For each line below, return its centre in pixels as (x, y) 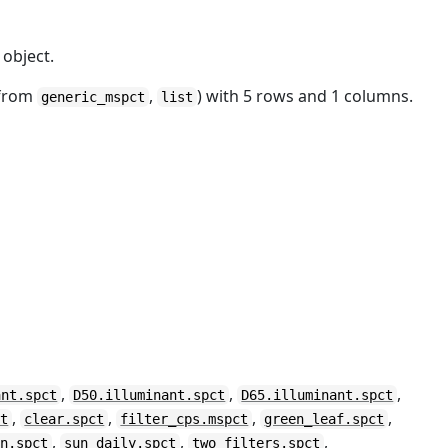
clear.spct (64, 419)
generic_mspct (93, 97)
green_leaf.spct (324, 419)
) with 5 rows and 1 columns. (305, 96)
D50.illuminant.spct (149, 395)
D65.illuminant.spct (317, 395)
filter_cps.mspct (184, 419)
